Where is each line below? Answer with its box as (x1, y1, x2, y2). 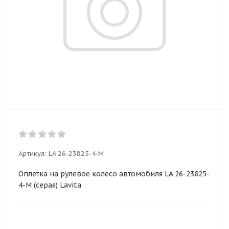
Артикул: (18, 149, 47, 158)
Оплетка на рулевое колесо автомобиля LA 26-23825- (18, 169, 210, 178)
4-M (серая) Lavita (18, 180, 81, 190)
